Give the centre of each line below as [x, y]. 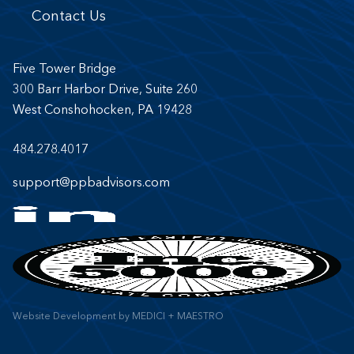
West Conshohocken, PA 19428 [102, 110]
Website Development [64, 316]
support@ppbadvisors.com [91, 183]
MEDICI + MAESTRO [178, 316]
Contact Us [69, 16]
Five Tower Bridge [64, 69]
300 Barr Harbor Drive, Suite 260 [105, 90]
